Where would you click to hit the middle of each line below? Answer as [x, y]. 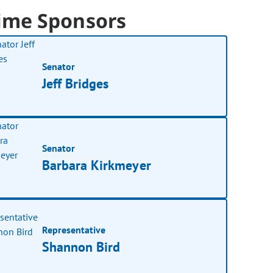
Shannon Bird [81, 246]
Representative [74, 229]
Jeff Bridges [76, 83]
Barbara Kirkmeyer [97, 165]
